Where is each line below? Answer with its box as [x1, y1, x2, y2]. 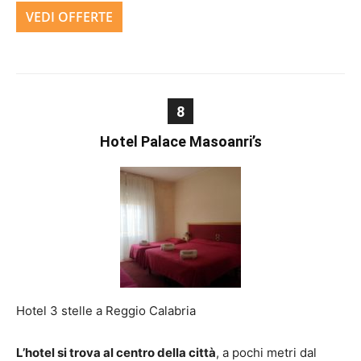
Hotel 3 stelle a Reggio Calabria [16, 303, 196, 318]
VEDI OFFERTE [26, 8, 113, 26]
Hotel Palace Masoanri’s [99, 133, 262, 150]
